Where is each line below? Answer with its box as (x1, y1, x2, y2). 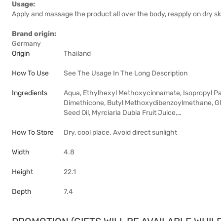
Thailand (64, 49, 91, 58)
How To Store (12, 128, 54, 137)
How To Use (12, 69, 49, 77)
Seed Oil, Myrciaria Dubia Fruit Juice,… (64, 109, 182, 117)
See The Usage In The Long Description (64, 69, 187, 77)
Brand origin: (12, 30, 56, 38)
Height (12, 168, 33, 176)
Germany (12, 39, 41, 48)
